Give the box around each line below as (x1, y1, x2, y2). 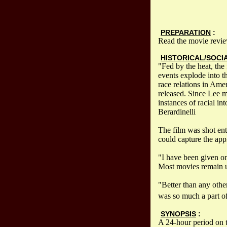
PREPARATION (161, 28, 211, 36)
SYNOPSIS (161, 210, 196, 218)
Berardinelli (158, 107, 196, 116)
